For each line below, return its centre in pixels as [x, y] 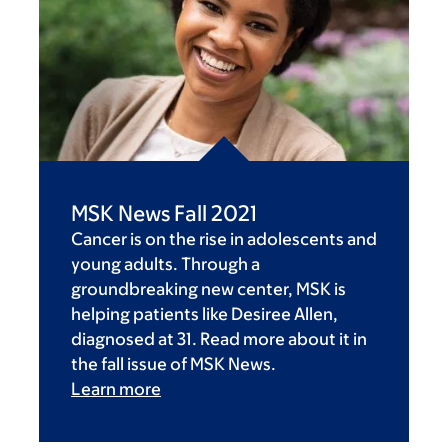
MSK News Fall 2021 [164, 214]
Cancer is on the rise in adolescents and [224, 239]
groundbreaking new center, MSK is [208, 289]
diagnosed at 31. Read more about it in [219, 339]
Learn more [116, 389]
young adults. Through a [165, 264]
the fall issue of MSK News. [173, 364]
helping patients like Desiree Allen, [204, 314]
